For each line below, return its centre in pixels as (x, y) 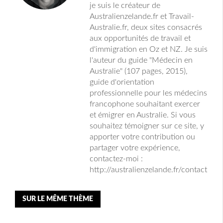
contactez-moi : (116, 159)
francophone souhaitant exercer (145, 104)
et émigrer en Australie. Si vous (143, 115)
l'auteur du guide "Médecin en (141, 60)
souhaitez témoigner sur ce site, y (147, 126)
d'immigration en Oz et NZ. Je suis (149, 50)
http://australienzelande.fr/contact (148, 170)
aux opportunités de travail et (140, 39)
